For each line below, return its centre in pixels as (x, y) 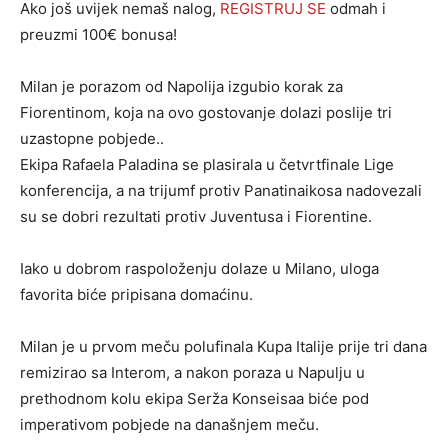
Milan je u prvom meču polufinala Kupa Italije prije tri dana (223, 346)
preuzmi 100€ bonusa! (98, 34)
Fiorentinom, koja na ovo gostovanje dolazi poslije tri (206, 112)
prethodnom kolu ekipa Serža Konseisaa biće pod (194, 398)
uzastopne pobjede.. (92, 138)
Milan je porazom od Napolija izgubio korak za (181, 86)
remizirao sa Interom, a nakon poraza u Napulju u (192, 372)
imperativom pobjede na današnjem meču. (169, 424)
